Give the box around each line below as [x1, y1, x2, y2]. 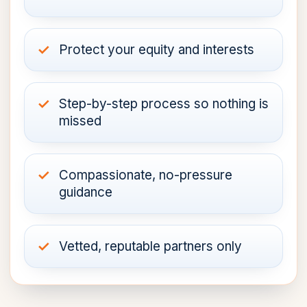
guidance [59, 184, 112, 200]
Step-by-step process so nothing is [59, 95, 269, 112]
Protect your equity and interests [59, 41, 254, 58]
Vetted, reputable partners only [59, 238, 242, 254]
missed [59, 112, 101, 129]
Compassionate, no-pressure [59, 167, 232, 183]
